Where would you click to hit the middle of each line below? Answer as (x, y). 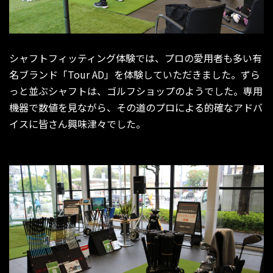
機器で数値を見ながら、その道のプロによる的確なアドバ (136, 107)
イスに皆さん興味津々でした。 (77, 123)
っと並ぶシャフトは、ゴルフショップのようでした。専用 (136, 90)
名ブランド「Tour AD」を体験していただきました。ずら (135, 74)
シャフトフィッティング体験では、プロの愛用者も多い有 (136, 58)
